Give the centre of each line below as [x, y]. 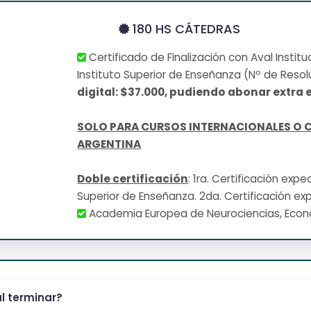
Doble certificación [133, 178]
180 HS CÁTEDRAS [184, 28]
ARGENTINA [109, 144]
